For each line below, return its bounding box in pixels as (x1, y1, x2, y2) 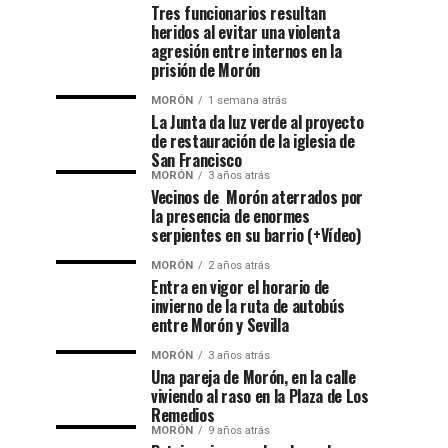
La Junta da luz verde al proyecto (151, 110, 364, 134)
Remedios (151, 403, 215, 427)
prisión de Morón (151, 58, 260, 82)
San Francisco (151, 148, 242, 172)
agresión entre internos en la (151, 39, 342, 63)
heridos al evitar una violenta (151, 20, 340, 44)
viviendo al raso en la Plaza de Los (151, 384, 369, 408)
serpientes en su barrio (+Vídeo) (151, 223, 361, 247)
